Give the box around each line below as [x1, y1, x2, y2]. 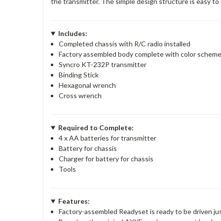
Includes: [58, 29, 87, 37]
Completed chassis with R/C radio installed [59, 39, 191, 48]
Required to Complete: [58, 123, 134, 132]
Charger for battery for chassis [59, 154, 154, 163]
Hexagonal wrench [59, 80, 116, 89]
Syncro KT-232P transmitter [59, 60, 147, 69]
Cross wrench [59, 91, 102, 100]
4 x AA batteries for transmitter [59, 133, 157, 142]
